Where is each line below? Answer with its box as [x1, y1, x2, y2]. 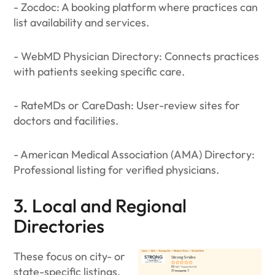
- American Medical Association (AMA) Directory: [14, 147, 255, 161]
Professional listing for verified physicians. [14, 163, 220, 177]
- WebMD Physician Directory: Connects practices [14, 49, 260, 63]
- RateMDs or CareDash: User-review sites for [14, 98, 241, 112]
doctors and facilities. [14, 114, 119, 128]
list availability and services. [14, 15, 150, 29]
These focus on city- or [14, 249, 126, 263]
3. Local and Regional [14, 194, 187, 217]
